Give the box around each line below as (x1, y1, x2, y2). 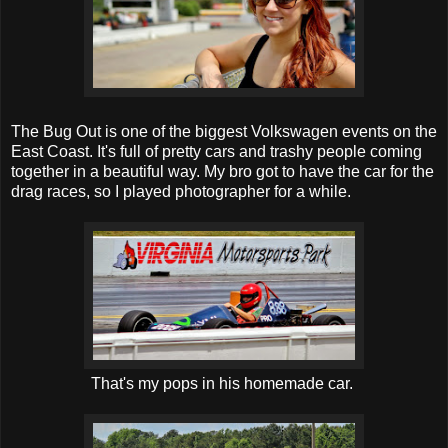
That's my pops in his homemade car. (91, 374, 357, 392)
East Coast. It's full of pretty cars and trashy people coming (11, 142, 422, 160)
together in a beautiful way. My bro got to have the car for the (11, 162, 434, 180)
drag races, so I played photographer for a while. (11, 182, 351, 200)
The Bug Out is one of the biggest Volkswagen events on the (11, 122, 437, 140)
